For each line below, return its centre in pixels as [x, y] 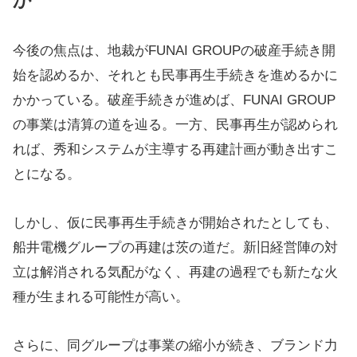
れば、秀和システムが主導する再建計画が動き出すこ [175, 149]
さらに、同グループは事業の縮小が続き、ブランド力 [175, 345]
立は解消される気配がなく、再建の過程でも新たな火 [175, 272]
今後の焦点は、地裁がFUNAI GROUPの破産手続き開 [174, 51]
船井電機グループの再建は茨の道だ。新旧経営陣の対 [175, 247]
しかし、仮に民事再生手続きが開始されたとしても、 [175, 223]
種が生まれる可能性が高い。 [101, 297]
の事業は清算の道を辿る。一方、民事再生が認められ [175, 125]
